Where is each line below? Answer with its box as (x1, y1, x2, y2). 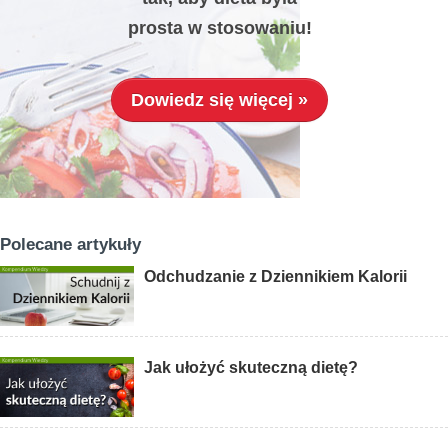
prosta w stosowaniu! (127, 18, 312, 39)
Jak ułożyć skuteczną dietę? (144, 359, 359, 377)
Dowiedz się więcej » (131, 90, 309, 111)
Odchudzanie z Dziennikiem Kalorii (144, 268, 408, 286)
